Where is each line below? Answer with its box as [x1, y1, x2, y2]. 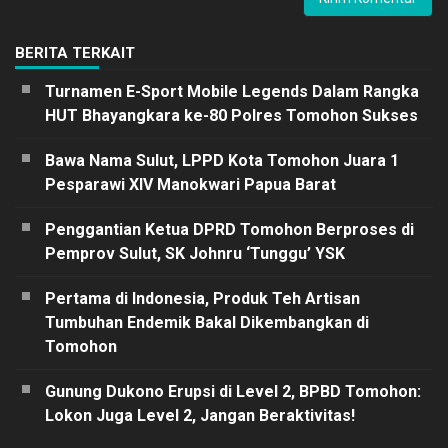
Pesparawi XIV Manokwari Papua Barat [45, 174, 336, 194]
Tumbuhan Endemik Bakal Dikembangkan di [45, 312, 369, 332]
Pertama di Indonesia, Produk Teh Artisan [45, 288, 360, 308]
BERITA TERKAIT [15, 43, 135, 62]
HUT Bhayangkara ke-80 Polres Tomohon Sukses [45, 105, 418, 125]
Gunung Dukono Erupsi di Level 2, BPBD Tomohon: [45, 381, 421, 401]
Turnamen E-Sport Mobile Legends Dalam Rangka [45, 81, 419, 101]
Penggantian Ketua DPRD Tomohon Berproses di [45, 219, 414, 239]
